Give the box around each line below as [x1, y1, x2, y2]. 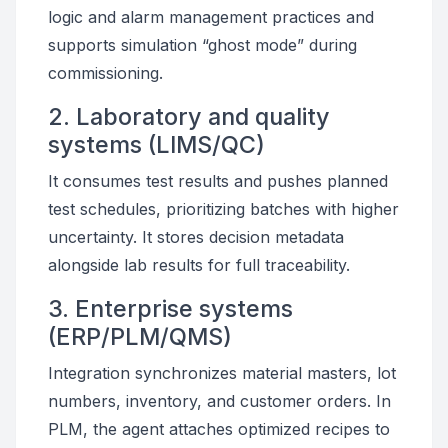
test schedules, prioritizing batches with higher [48, 199, 399, 219]
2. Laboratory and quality [48, 102, 330, 131]
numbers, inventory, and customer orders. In [48, 391, 391, 411]
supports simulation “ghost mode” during [48, 35, 357, 55]
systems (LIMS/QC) [48, 130, 265, 159]
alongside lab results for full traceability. [48, 255, 350, 275]
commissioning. [48, 63, 163, 83]
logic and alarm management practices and [48, 7, 374, 27]
